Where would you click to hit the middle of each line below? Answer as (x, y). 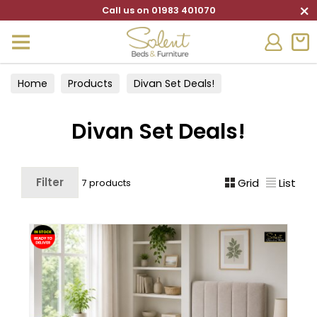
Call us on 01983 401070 (158, 10)
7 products (106, 183)
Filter (50, 182)
